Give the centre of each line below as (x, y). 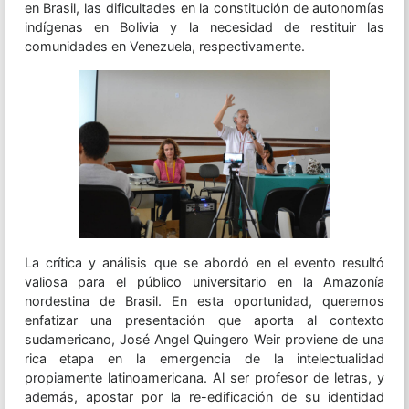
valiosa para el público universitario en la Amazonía (204, 282)
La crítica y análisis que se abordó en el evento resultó (204, 262)
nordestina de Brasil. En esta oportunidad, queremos (204, 301)
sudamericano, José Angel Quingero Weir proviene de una (204, 339)
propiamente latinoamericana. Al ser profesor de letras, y (204, 378)
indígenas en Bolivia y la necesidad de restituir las (204, 26)
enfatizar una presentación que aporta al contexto (204, 320)
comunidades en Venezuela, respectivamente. (164, 46)
